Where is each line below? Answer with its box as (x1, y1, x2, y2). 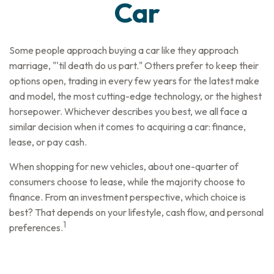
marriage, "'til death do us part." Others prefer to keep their (9, 59, 259, 72)
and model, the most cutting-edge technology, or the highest (9, 90, 262, 102)
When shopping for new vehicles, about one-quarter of (9, 160, 239, 172)
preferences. (9, 221, 63, 234)
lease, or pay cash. (9, 136, 87, 148)
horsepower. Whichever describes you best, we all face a (9, 105, 247, 117)
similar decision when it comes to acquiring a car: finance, (9, 120, 246, 133)
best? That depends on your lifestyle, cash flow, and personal (9, 206, 264, 218)
